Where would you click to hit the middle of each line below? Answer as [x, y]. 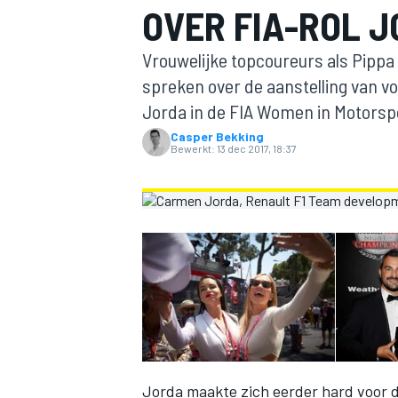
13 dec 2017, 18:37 [257, 148]
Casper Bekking [217, 136]
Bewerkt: [193, 148]
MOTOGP [163, 191]
